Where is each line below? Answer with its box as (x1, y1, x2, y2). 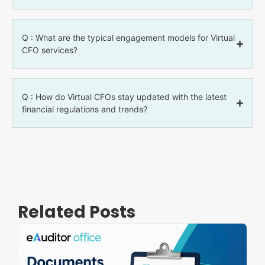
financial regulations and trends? (22, 104, 147, 115)
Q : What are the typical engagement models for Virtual (22, 33, 235, 43)
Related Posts (18, 201, 135, 224)
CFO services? (22, 45, 77, 56)
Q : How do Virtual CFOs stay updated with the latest (22, 92, 227, 102)
